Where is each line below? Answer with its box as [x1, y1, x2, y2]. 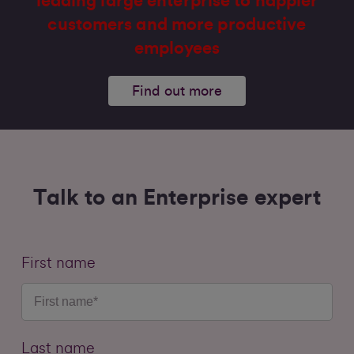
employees [134, 39, 220, 57]
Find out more [132, 83, 222, 98]
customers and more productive [47, 15, 307, 33]
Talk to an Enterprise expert [32, 186, 322, 209]
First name [21, 254, 96, 271]
